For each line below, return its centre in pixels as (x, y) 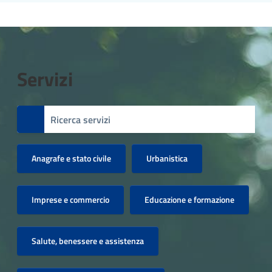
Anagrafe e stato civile (71, 158)
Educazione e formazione (189, 200)
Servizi (45, 79)
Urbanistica (167, 158)
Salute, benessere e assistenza (88, 241)
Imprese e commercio (70, 200)
